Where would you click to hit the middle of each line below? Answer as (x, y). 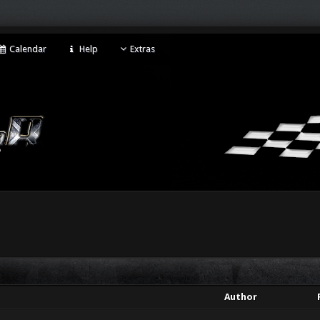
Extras (142, 49)
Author (241, 297)
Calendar (27, 49)
